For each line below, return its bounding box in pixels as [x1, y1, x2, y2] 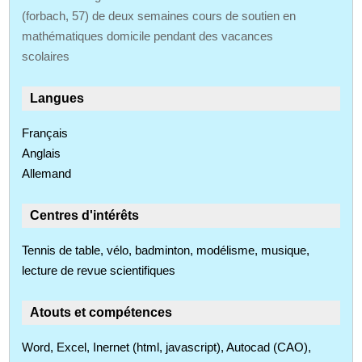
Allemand [22, 166, 72, 180]
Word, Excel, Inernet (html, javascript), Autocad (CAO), [22, 339, 312, 354]
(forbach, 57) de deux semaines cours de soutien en [22, 8, 297, 23]
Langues [30, 90, 85, 105]
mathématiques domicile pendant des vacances [22, 28, 274, 43]
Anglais [22, 145, 61, 160]
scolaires [22, 48, 70, 63]
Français [22, 125, 69, 140]
